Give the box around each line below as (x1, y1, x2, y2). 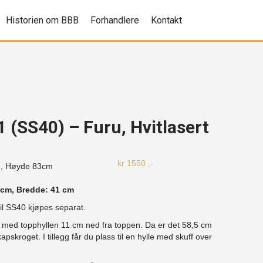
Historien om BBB (6, 15, 79, 26)
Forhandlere (90, 15, 140, 26)
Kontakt (151, 15, 183, 26)
